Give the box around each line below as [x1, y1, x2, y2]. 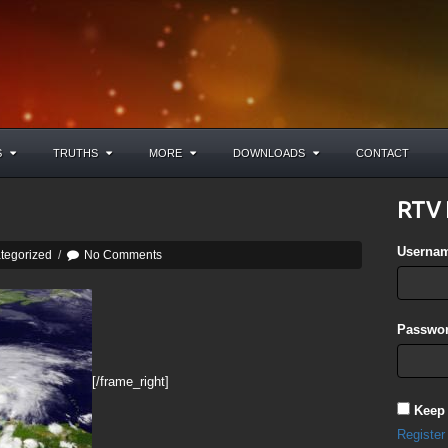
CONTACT [356, 147, 409, 159]
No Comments [84, 248, 162, 262]
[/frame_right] [92, 373, 169, 389]
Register [397, 427, 446, 442]
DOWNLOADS [233, 147, 305, 159]
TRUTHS [53, 147, 98, 159]
